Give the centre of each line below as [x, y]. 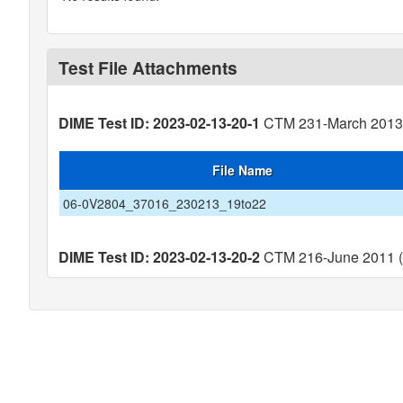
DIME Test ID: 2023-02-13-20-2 [159, 257]
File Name [242, 170]
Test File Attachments [148, 67]
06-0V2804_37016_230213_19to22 [165, 203]
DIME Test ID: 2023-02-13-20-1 [159, 123]
